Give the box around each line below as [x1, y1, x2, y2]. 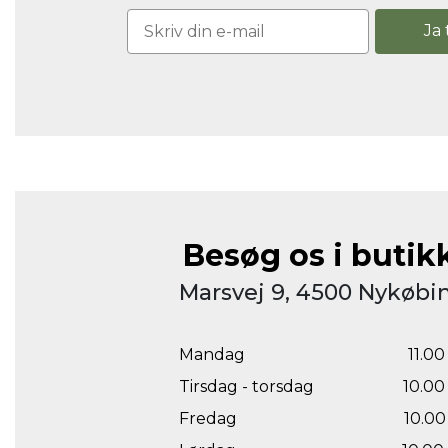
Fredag [178, 409, 237, 429]
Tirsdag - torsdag [178, 377, 314, 397]
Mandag [178, 345, 245, 365]
